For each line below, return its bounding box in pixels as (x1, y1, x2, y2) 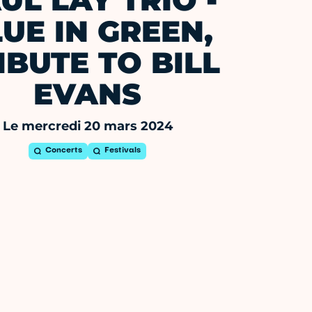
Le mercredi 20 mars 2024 (2, 118, 173, 134)
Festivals (104, 147, 141, 155)
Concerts (45, 147, 83, 155)
